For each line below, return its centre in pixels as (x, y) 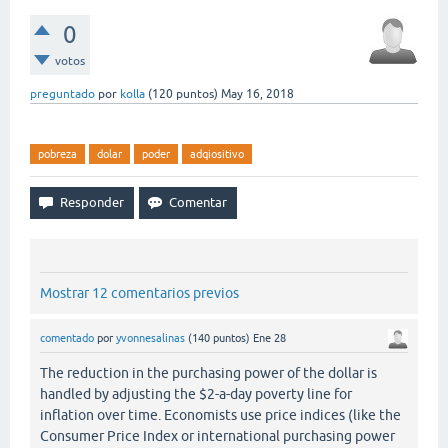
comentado (67, 338)
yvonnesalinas (150, 338)
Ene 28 (269, 338)
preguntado (62, 94)
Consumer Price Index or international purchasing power (217, 436)
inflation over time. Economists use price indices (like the (220, 415)
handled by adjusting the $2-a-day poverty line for (196, 394)
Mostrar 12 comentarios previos (139, 293)
